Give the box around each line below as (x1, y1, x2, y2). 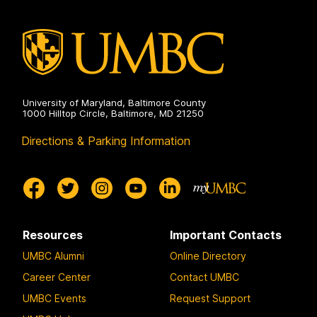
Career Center (23, 270, 91, 283)
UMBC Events (23, 292, 86, 304)
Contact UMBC (170, 270, 239, 283)
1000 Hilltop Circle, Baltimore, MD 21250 (23, 108, 204, 120)
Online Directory (170, 249, 246, 262)
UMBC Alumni (23, 249, 84, 262)
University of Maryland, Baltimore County (23, 97, 206, 109)
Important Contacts (170, 228, 282, 243)
